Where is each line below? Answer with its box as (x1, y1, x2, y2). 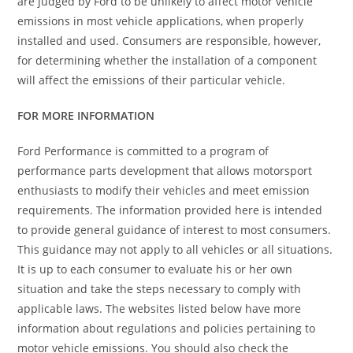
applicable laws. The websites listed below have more (17, 300, 302, 316)
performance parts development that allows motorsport (17, 162, 313, 178)
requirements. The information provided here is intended (17, 202, 323, 217)
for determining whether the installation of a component (17, 52, 318, 68)
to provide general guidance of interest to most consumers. (17, 221, 332, 237)
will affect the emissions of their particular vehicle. (17, 72, 286, 87)
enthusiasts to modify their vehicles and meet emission (17, 182, 310, 198)
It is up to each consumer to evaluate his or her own (17, 261, 293, 277)
